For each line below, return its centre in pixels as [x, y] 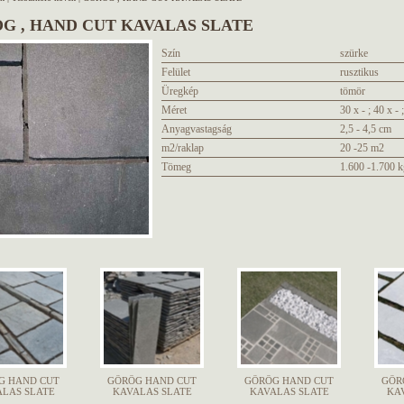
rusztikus [359, 72]
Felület [176, 72]
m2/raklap [183, 148]
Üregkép [180, 91]
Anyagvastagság [197, 129]
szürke [354, 53]
